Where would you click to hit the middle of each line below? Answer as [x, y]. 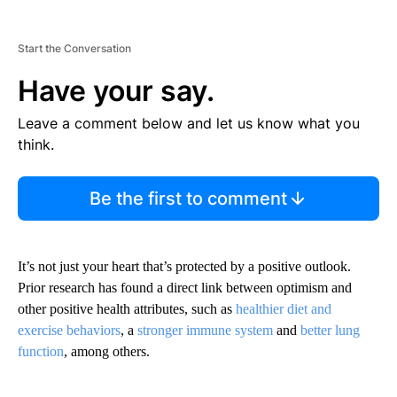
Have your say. [116, 91]
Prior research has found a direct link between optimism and [185, 288]
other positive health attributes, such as [127, 309]
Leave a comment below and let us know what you [189, 124]
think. [36, 145]
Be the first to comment [188, 199]
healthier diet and [284, 309]
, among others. [107, 352]
